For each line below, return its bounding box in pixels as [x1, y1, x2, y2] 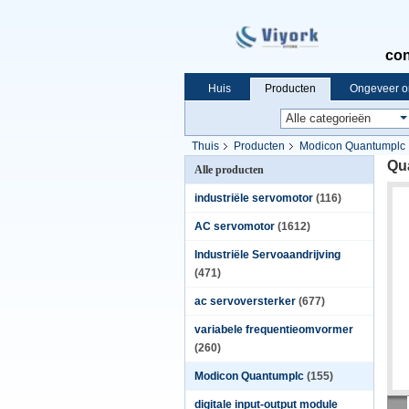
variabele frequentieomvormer [194, 323, 353, 336]
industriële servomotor [194, 192, 313, 204]
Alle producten [194, 163, 264, 176]
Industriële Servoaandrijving [194, 248, 341, 261]
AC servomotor [194, 220, 275, 233]
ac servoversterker [194, 295, 296, 308]
